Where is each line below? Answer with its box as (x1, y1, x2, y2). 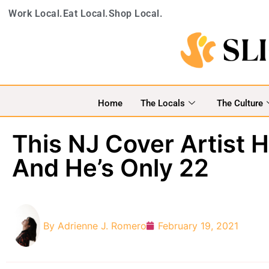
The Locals (140, 97, 185, 109)
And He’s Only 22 (12, 153, 209, 183)
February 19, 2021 (158, 219, 238, 232)
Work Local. (8, 8, 63, 19)
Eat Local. (62, 8, 109, 19)
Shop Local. (108, 8, 163, 19)
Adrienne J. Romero (58, 219, 147, 232)
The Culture (216, 97, 263, 109)
